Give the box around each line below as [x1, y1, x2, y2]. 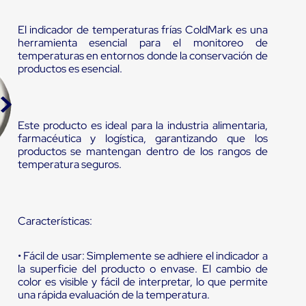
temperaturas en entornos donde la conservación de [17, 48, 268, 64]
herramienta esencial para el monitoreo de [17, 36, 268, 51]
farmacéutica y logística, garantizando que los [17, 131, 268, 146]
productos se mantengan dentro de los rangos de [17, 144, 268, 159]
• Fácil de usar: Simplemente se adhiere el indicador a [17, 249, 268, 264]
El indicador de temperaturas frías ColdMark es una [17, 23, 268, 38]
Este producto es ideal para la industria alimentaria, [17, 118, 268, 133]
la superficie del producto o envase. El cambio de [17, 262, 268, 277]
